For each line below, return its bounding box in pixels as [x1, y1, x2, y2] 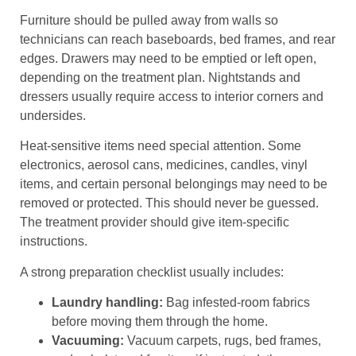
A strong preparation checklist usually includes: [20, 265, 284, 279]
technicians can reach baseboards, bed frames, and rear [20, 33, 335, 46]
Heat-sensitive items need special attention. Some [20, 139, 301, 153]
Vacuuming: [52, 334, 124, 348]
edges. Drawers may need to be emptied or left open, [20, 52, 316, 65]
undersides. [20, 109, 86, 122]
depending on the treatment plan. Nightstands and [20, 71, 300, 84]
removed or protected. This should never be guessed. [20, 196, 319, 211]
